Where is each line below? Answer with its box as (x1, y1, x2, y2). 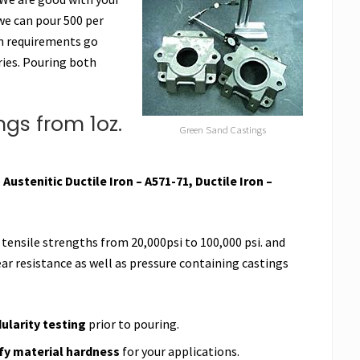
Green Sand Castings (179, 122, 266, 136)
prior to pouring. (86, 315, 179, 332)
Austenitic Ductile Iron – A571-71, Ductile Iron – (3, 172, 272, 189)
